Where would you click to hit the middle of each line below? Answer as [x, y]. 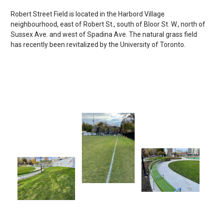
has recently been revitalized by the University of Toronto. [98, 45]
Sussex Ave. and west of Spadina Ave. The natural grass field [104, 35]
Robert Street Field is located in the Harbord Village [87, 14]
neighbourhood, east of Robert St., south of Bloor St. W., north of [108, 24]
